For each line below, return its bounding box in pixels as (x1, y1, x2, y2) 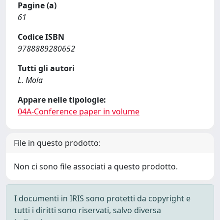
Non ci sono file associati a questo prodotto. (14, 161, 178, 172)
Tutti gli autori (18, 63, 75, 74)
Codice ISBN (18, 31, 64, 42)
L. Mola (18, 75, 43, 85)
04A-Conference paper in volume (18, 106, 139, 117)
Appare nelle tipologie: (18, 94, 106, 105)
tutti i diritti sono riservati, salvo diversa (14, 205, 161, 216)
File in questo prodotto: (14, 137, 101, 148)
